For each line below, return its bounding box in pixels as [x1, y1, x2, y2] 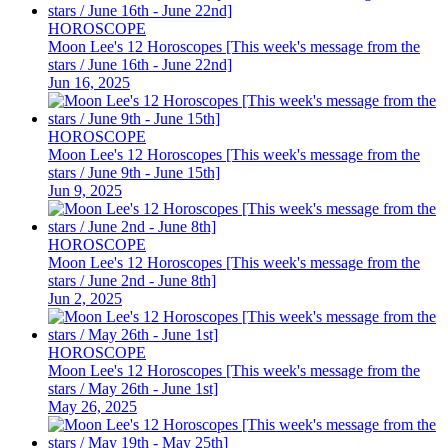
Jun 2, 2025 [48, 289, 122, 307]
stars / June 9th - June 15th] [48, 163, 220, 181]
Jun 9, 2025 [48, 181, 122, 199]
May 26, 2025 [48, 397, 137, 415]
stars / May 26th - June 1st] [48, 379, 218, 397]
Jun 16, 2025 [48, 73, 130, 91]
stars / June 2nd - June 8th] [48, 271, 216, 289]
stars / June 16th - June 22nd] [48, 55, 232, 73]
